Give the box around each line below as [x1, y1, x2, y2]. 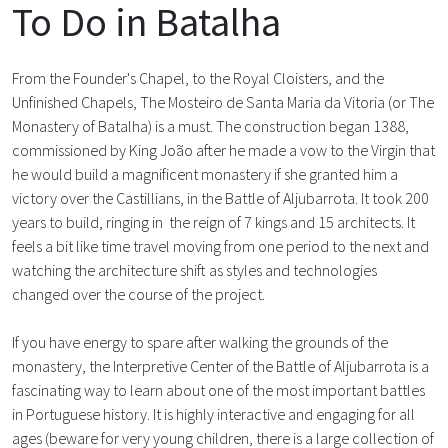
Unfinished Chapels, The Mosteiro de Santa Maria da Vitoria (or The [12, 92, 434, 112]
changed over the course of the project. [12, 284, 265, 304]
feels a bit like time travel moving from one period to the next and [12, 236, 429, 256]
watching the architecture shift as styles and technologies [12, 260, 377, 280]
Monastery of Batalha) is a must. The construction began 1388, [12, 116, 409, 136]
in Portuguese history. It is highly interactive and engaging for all [12, 404, 415, 424]
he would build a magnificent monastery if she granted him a [12, 164, 398, 184]
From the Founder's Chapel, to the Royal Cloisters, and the [12, 68, 384, 88]
